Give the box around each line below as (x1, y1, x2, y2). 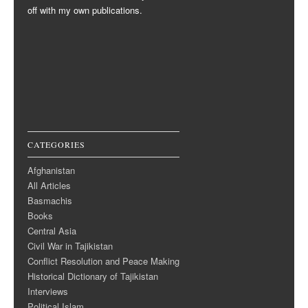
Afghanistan (27, 163, 75, 177)
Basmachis (27, 193, 72, 207)
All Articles (27, 178, 71, 192)
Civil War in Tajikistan (27, 239, 113, 252)
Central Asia (27, 223, 76, 237)
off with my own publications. (27, 3, 142, 17)
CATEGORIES (27, 138, 85, 150)
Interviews (27, 284, 68, 298)
